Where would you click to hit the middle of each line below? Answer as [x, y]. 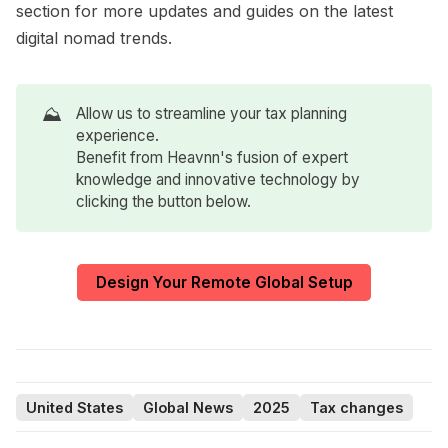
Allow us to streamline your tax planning [212, 114]
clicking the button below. [164, 202]
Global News [188, 407]
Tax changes [356, 407]
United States [74, 407]
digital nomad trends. [94, 38]
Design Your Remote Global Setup [224, 283]
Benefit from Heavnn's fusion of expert [212, 158]
